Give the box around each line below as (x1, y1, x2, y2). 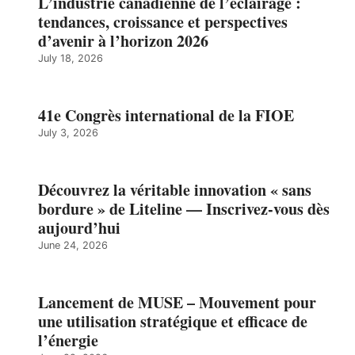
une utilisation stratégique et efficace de (38, 309, 307, 333)
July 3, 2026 (38, 126, 98, 139)
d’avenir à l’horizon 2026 (38, 29, 208, 52)
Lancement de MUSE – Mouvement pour (38, 290, 316, 314)
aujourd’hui (38, 216, 120, 239)
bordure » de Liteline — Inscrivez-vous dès (38, 197, 330, 220)
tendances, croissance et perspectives (38, 10, 288, 33)
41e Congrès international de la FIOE (38, 103, 294, 127)
